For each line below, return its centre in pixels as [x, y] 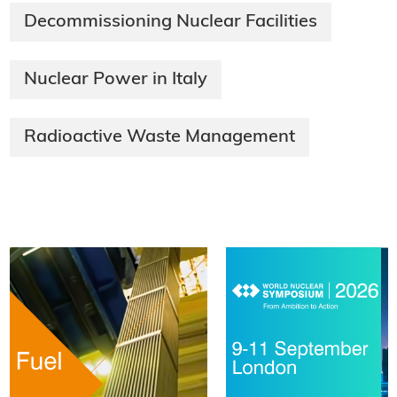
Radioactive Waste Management [159, 137]
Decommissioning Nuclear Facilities [170, 22]
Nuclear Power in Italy [115, 79]
